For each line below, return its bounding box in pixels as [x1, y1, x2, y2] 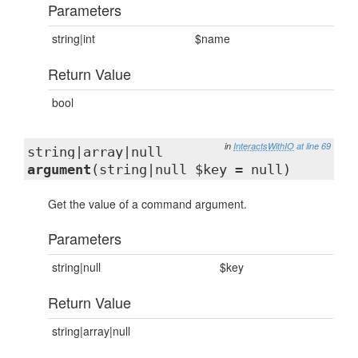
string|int [52, 30, 95, 46]
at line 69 [296, 140, 331, 152]
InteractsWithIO [233, 140, 294, 152]
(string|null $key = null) [91, 161, 291, 177]
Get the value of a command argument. [48, 196, 247, 212]
